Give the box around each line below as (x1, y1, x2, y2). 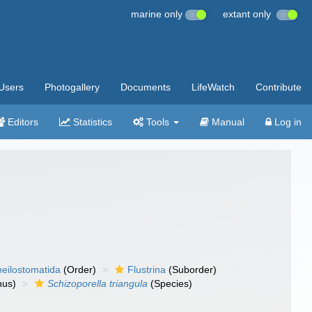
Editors (5, 116, 38, 127)
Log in (272, 116, 302, 127)
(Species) (148, 278, 193, 289)
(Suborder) (166, 264, 217, 275)
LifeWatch (192, 81, 235, 93)
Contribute (256, 81, 302, 93)
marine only (131, 8, 185, 19)
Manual (209, 116, 244, 127)
